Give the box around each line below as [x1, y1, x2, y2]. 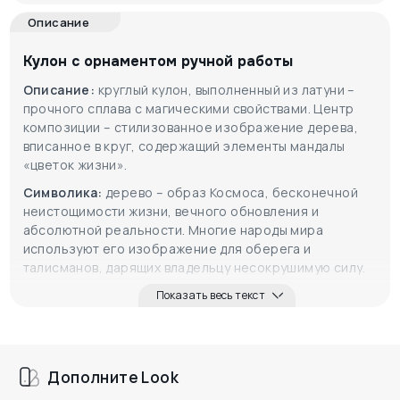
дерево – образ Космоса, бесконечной [105, 183, 358, 201]
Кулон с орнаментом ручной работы [22, 51, 293, 71]
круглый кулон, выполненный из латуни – [95, 80, 355, 98]
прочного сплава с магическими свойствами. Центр [22, 99, 354, 117]
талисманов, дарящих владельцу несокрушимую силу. [22, 258, 366, 276]
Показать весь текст [155, 287, 266, 303]
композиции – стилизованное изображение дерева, [22, 118, 358, 136]
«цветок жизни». [22, 155, 130, 173]
